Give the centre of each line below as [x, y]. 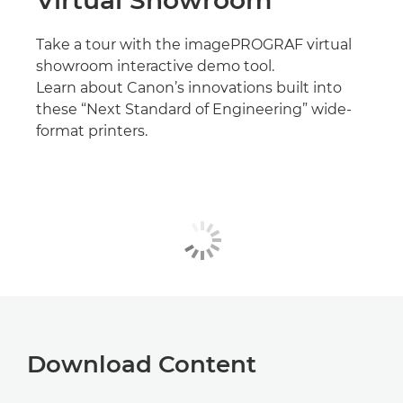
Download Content [142, 365]
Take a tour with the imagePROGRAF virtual [194, 44]
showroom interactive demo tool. [155, 66]
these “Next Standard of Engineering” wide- [194, 109]
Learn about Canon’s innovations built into [189, 87]
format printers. [92, 130]
